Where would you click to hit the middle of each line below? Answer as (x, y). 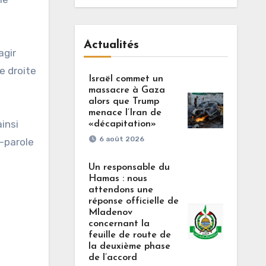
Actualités (111, 45)
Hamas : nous (118, 179)
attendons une (121, 190)
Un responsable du (129, 167)
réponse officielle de (133, 201)
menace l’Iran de (125, 113)
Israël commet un (126, 79)
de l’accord (113, 258)
